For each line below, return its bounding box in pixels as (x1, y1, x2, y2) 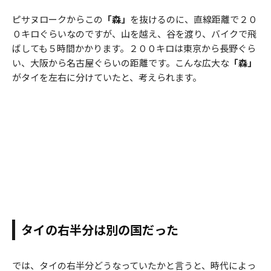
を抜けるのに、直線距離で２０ (130, 13, 257, 26)
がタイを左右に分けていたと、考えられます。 (12, 71, 201, 84)
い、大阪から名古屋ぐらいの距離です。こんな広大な (12, 56, 229, 70)
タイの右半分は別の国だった (21, 221, 178, 239)
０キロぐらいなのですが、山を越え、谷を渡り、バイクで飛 (12, 27, 256, 41)
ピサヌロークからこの (12, 13, 103, 26)
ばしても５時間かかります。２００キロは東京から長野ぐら (12, 42, 256, 55)
